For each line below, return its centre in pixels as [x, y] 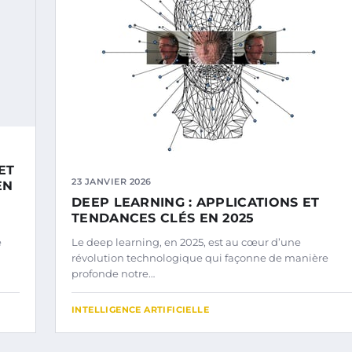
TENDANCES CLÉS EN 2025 [163, 218]
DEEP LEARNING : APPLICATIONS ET [196, 202]
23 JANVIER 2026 [112, 181]
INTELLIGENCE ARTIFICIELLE [140, 309]
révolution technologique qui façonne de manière [200, 257]
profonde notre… [113, 273]
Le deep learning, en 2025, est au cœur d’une [186, 242]
